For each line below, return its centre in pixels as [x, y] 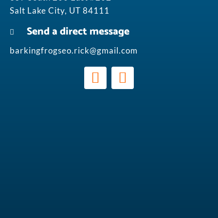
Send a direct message [78, 31]
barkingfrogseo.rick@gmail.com [74, 50]
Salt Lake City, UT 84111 [60, 10]
